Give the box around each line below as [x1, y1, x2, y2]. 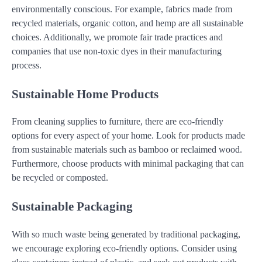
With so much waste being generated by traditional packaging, [12, 229, 240, 240]
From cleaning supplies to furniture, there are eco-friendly [12, 116, 223, 127]
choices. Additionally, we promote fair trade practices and [12, 32, 223, 42]
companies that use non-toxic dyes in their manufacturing [12, 46, 222, 56]
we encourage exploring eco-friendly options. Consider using [12, 243, 237, 254]
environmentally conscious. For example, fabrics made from [12, 4, 232, 14]
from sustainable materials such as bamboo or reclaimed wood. [12, 144, 242, 155]
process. [12, 60, 42, 70]
